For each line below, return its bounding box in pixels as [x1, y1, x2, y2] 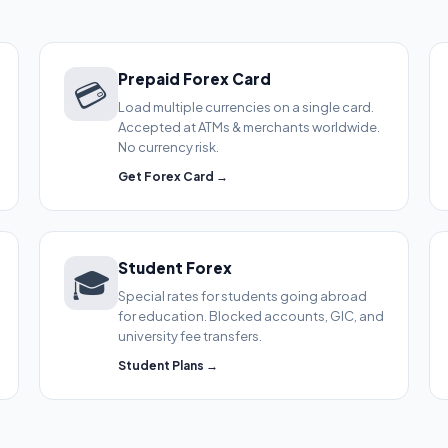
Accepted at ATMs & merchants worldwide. [117, 119, 380, 135]
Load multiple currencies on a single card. [117, 99, 374, 115]
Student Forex [117, 258, 232, 277]
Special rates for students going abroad [117, 288, 367, 304]
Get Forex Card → [117, 169, 228, 184]
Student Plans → [117, 358, 218, 373]
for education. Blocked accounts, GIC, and [117, 308, 384, 324]
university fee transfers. [117, 328, 262, 344]
